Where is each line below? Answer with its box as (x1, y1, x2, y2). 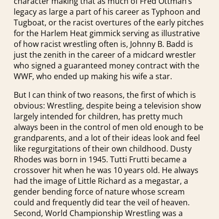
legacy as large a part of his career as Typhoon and (14, 6, 200, 17)
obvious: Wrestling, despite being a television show (14, 100, 201, 111)
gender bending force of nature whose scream (14, 186, 185, 197)
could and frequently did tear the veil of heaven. (14, 197, 190, 208)
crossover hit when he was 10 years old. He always (14, 164, 198, 175)
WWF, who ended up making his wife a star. (14, 70, 172, 82)
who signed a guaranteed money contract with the (14, 60, 199, 71)
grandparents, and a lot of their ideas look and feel (14, 132, 200, 143)
